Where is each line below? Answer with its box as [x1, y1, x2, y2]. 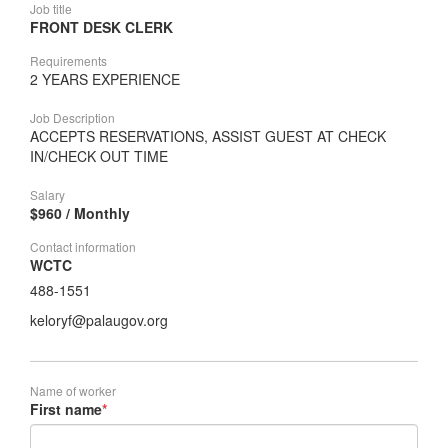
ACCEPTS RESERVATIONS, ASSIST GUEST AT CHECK [30, 126, 386, 146]
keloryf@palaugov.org [30, 310, 168, 330]
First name [30, 399, 102, 419]
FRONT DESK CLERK [30, 17, 173, 37]
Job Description [30, 109, 115, 126]
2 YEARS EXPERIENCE [30, 69, 180, 89]
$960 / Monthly [30, 203, 130, 223]
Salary [30, 186, 65, 203]
